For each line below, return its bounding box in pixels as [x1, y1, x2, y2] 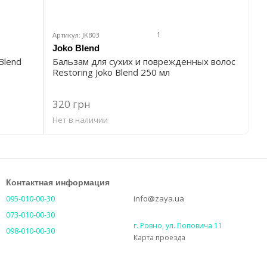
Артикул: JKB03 [52, 30, 100, 40]
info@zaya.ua [133, 193, 184, 204]
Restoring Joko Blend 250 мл [52, 66, 170, 79]
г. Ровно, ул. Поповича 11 [133, 221, 222, 231]
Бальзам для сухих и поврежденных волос [52, 55, 235, 68]
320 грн [52, 97, 91, 111]
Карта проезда [133, 232, 185, 243]
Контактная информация [6, 178, 110, 188]
